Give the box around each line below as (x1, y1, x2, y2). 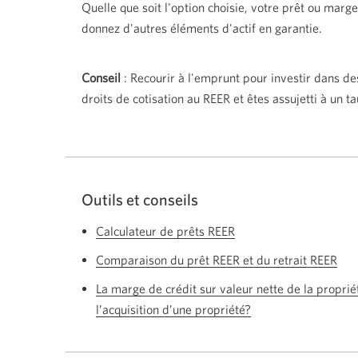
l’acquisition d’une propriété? (96, 302, 251, 316)
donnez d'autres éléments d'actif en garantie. (82, 21, 322, 35)
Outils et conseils (82, 190, 198, 209)
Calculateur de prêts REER (96, 224, 235, 238)
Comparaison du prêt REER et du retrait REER (96, 253, 337, 267)
